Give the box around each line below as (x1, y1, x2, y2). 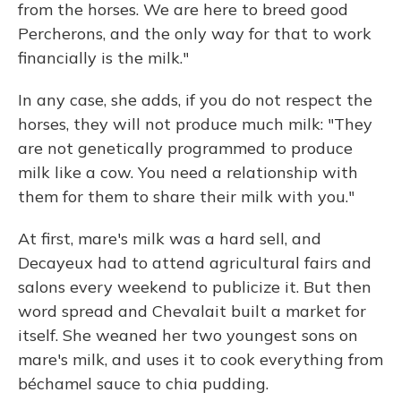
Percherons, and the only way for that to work (18, 23, 371, 44)
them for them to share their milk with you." (18, 186, 354, 207)
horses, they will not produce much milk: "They (18, 114, 372, 134)
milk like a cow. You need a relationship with (18, 162, 358, 183)
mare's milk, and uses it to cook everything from (18, 349, 383, 370)
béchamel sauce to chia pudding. (18, 373, 269, 394)
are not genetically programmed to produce (18, 138, 353, 158)
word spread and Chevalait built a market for (18, 301, 366, 321)
